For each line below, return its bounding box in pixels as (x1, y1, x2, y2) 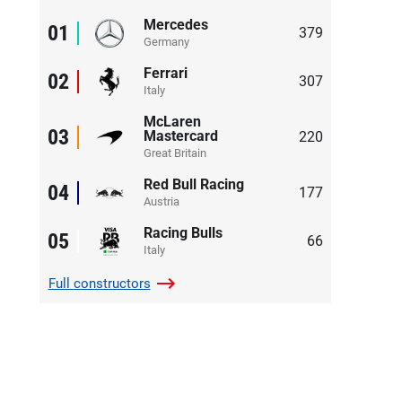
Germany (143, 34, 189, 48)
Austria (143, 194, 179, 208)
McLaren (143, 112, 201, 130)
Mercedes (143, 15, 208, 33)
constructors (73, 275, 151, 292)
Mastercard (143, 127, 218, 144)
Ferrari (143, 64, 188, 82)
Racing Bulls (143, 223, 223, 241)
